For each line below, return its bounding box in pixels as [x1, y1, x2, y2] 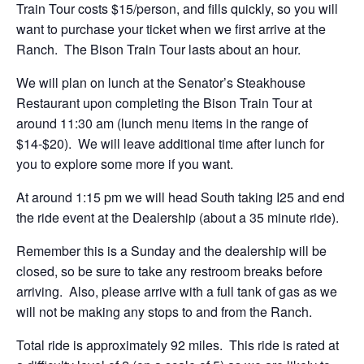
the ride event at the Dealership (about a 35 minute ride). [16, 208, 339, 227]
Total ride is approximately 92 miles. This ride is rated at [16, 336, 339, 354]
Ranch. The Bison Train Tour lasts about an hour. [16, 40, 301, 58]
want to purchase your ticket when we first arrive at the [16, 19, 326, 38]
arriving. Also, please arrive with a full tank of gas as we [16, 282, 337, 301]
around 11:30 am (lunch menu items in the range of [16, 114, 308, 132]
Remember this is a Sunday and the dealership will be [16, 241, 327, 260]
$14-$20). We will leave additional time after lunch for [16, 134, 324, 153]
